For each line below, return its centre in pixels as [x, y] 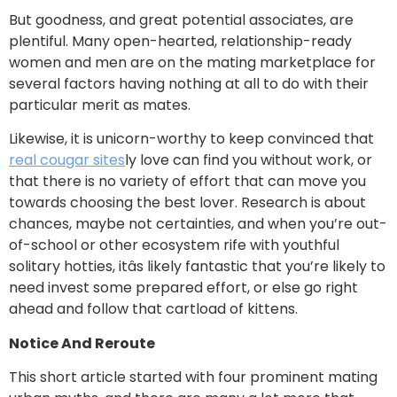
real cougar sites [67, 160]
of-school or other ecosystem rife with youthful [174, 245]
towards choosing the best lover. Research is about [187, 203]
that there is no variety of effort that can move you [187, 182]
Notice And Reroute [82, 343]
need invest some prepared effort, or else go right [183, 288]
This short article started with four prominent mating [193, 378]
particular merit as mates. [100, 105]
